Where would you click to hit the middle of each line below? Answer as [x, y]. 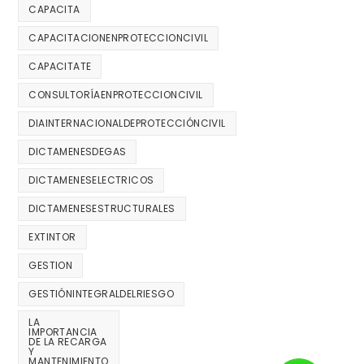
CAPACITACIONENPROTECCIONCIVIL [119, 38]
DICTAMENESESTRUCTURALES [102, 209]
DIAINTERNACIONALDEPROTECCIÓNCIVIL [127, 123]
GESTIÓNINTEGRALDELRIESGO [102, 294]
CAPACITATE [60, 67]
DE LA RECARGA [68, 342]
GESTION [51, 266]
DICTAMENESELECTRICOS [91, 180]
